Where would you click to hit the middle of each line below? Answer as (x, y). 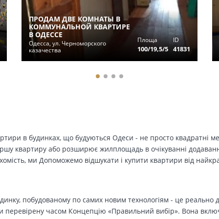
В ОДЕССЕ (46, 34)
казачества (45, 50)
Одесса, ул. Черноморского (67, 43)
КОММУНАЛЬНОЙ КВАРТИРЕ (79, 27)
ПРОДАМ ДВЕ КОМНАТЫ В (75, 19)
